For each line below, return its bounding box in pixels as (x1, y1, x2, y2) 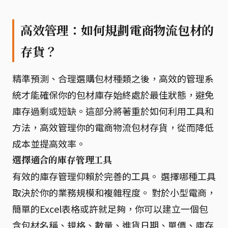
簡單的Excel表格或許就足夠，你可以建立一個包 (12, 202, 208, 215)
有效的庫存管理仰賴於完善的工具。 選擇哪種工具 (12, 169, 216, 183)
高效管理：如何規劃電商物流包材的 (20, 22, 214, 38)
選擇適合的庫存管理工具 (12, 154, 112, 166)
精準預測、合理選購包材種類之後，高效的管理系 (12, 72, 214, 85)
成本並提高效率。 (12, 137, 85, 150)
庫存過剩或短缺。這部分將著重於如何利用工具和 (12, 104, 214, 118)
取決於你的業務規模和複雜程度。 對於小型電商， (12, 186, 216, 199)
